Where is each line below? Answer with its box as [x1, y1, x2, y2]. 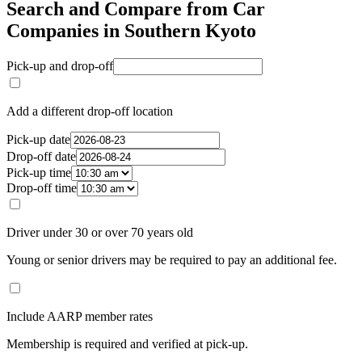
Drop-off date [6, 149, 76, 164]
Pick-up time [6, 166, 71, 180]
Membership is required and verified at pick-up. [6, 337, 248, 351]
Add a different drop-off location [6, 104, 173, 119]
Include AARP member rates [6, 309, 153, 324]
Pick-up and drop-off [6, 59, 113, 74]
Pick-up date [6, 133, 70, 147]
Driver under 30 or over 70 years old [6, 225, 193, 240]
